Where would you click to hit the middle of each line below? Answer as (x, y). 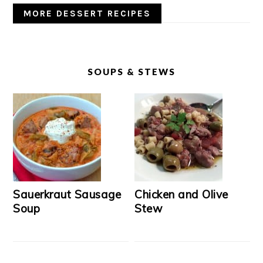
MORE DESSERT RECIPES (87, 14)
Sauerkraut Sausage (67, 194)
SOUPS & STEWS (131, 72)
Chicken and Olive (181, 194)
